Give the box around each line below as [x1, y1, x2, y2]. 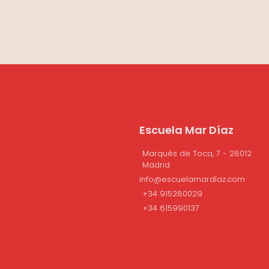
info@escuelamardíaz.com [139, 174, 245, 186]
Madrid [142, 159, 170, 171]
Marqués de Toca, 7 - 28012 [142, 148, 252, 160]
